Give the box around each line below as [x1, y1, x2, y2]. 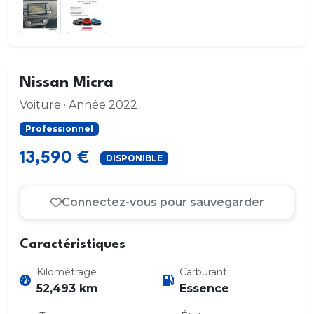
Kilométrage [36, 265, 97, 278]
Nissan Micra [20, 76, 114, 90]
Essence [179, 281, 229, 295]
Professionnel [25, 123, 93, 134]
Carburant [179, 265, 227, 278]
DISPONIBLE [105, 153, 163, 163]
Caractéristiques [20, 238, 125, 251]
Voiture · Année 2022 [20, 98, 137, 111]
